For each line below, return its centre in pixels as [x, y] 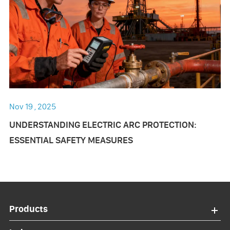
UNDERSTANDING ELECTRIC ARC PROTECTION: [103, 125]
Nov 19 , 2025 [32, 107]
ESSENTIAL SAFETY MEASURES [71, 140]
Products [28, 209]
